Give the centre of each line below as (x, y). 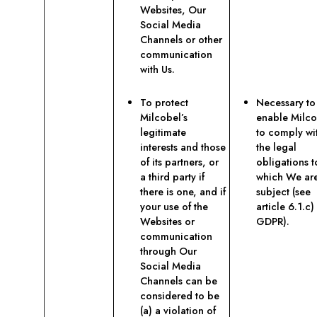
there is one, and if (183, 192)
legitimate (163, 132)
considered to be (180, 296)
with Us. (157, 69)
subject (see (283, 192)
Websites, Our (173, 10)
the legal (276, 147)
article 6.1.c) (285, 207)
